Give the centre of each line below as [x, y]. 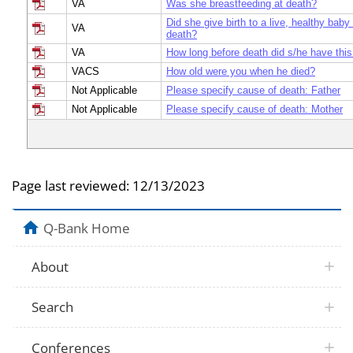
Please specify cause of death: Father [253, 90]
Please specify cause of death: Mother [255, 109]
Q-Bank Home [87, 228]
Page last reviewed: [72, 186]
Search [53, 307]
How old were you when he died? [241, 71]
